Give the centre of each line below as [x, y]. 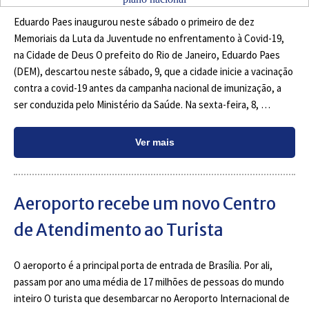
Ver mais [154, 142]
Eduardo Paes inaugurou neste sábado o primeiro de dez [134, 22]
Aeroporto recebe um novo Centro [145, 204]
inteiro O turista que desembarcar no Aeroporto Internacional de [152, 298]
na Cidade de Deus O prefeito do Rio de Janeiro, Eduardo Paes [147, 55]
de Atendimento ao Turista [119, 230]
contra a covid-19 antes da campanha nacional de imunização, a [148, 88]
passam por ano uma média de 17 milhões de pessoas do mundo [149, 282]
